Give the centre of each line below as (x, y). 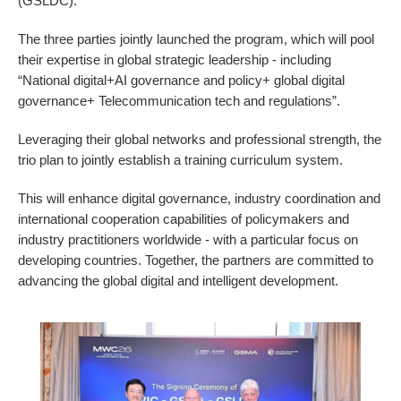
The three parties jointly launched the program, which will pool (196, 38)
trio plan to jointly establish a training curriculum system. (181, 159)
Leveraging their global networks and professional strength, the (200, 139)
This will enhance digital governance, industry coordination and (200, 198)
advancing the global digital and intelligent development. (179, 280)
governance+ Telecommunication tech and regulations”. (181, 100)
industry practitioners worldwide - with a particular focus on (188, 239)
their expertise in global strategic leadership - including (175, 59)
